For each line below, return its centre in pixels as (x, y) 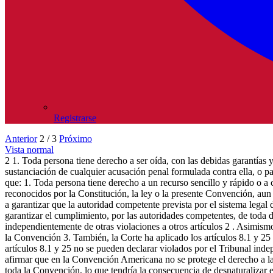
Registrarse (75, 118)
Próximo (76, 138)
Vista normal (29, 149)
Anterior (21, 138)
